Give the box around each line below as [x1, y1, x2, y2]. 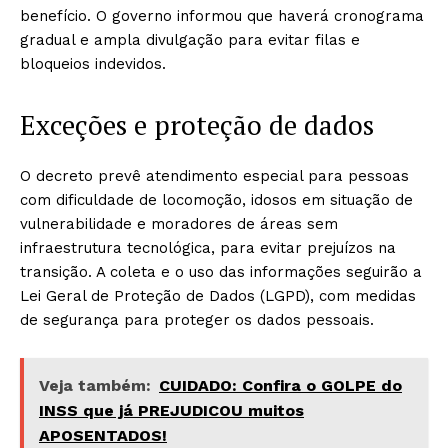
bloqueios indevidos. [20, 55, 166, 73]
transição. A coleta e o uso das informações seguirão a [20, 263, 422, 281]
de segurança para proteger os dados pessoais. [20, 311, 374, 329]
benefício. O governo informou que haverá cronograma [20, 7, 424, 25]
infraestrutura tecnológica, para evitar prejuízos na [20, 239, 396, 257]
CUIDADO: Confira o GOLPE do [159, 376, 402, 395]
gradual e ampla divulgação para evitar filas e [20, 31, 360, 49]
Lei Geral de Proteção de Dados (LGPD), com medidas [20, 287, 416, 305]
